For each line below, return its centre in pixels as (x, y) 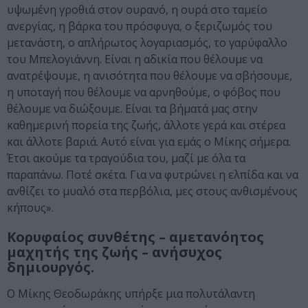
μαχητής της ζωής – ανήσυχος (114, 252)
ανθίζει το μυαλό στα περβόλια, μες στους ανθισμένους (152, 191)
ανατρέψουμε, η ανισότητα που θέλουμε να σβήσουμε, (150, 76)
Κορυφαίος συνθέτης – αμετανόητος (135, 237)
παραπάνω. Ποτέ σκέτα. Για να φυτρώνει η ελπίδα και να (153, 175)
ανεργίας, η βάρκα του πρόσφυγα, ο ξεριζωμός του (140, 26)
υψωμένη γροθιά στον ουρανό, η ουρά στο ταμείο (137, 10)
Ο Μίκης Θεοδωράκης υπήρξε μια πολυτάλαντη (131, 294)
